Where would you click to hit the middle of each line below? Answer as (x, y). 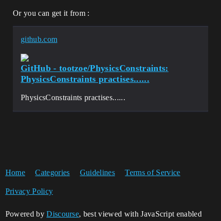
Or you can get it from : (51, 13)
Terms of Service (153, 172)
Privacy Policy (29, 191)
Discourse (63, 214)
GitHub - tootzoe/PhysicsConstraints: (95, 68)
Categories (53, 172)
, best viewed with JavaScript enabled (140, 214)
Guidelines (97, 172)
